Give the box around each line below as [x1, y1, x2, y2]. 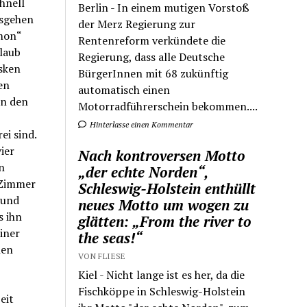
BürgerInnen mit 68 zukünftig [78, 65, 229, 81]
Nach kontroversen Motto [78, 145, 246, 165]
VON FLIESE [78, 250, 126, 261]
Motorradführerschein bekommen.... [78, 98, 258, 114]
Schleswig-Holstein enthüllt [78, 178, 256, 198]
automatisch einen [78, 82, 171, 97]
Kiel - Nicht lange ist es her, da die [78, 267, 245, 282]
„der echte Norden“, [78, 162, 208, 182]
